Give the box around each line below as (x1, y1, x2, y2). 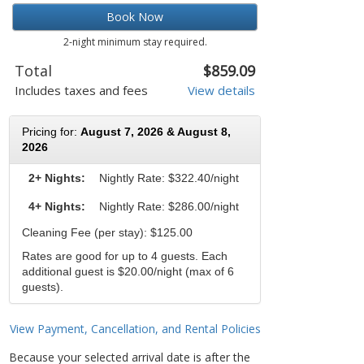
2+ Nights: (28, 172, 85, 184)
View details (187, 82, 255, 98)
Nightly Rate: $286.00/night (99, 201, 239, 213)
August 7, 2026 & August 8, (80, 126, 231, 138)
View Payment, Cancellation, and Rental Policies (9, 321, 261, 336)
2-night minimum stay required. (63, 35, 207, 49)
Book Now (106, 9, 163, 24)
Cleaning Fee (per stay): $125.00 (22, 227, 193, 239)
